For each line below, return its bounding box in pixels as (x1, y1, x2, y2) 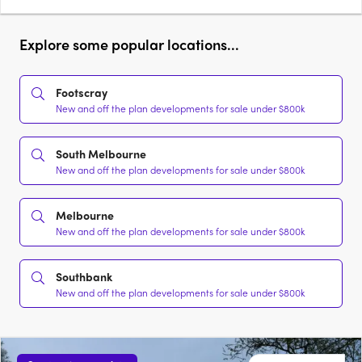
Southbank (56, 268, 112, 285)
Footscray (56, 84, 107, 101)
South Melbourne (56, 145, 146, 162)
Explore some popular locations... (19, 34, 239, 55)
